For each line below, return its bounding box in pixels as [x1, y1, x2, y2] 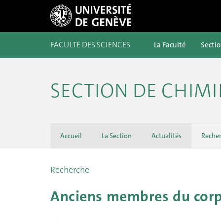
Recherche [50, 164, 89, 176]
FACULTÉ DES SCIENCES [50, 39, 130, 50]
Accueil [60, 131, 82, 140]
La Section [102, 131, 132, 140]
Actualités [151, 131, 182, 140]
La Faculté [154, 40, 186, 50]
